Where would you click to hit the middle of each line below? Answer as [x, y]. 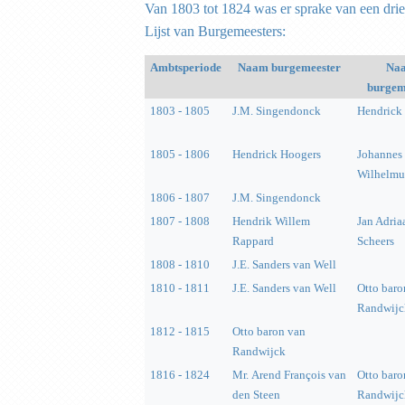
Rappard [253, 241]
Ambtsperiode [186, 68]
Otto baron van [268, 332]
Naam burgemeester [289, 68]
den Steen [256, 395]
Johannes [379, 155]
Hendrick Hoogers [276, 155]
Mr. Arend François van [289, 375]
